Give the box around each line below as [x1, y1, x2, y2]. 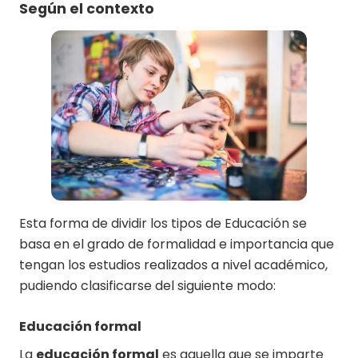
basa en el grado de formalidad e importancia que [19, 234, 334, 253]
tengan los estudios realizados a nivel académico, [19, 255, 328, 274]
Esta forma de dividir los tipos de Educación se [19, 213, 307, 233]
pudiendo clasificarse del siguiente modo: [19, 276, 279, 295]
